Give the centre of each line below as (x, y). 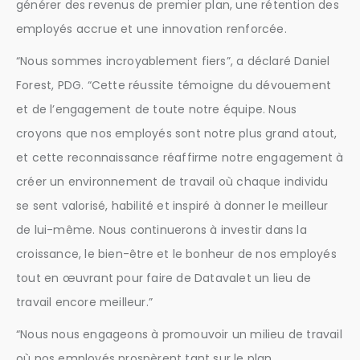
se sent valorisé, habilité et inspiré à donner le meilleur (172, 206)
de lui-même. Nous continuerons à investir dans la (162, 230)
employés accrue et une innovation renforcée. (151, 29)
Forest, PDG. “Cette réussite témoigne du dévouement (174, 86)
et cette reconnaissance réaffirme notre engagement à (180, 158)
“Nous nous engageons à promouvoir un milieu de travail (179, 335)
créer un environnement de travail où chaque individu (172, 182)
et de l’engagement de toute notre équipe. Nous (157, 110)
